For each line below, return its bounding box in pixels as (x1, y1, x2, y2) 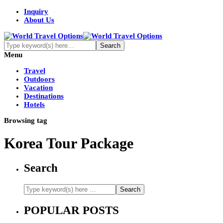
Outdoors (24, 75, 55, 83)
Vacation (24, 84, 53, 92)
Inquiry (24, 7, 48, 15)
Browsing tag (4, 116, 47, 124)
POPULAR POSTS (24, 204, 119, 217)
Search (24, 162, 58, 175)
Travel (24, 67, 45, 75)
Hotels (24, 101, 45, 109)
